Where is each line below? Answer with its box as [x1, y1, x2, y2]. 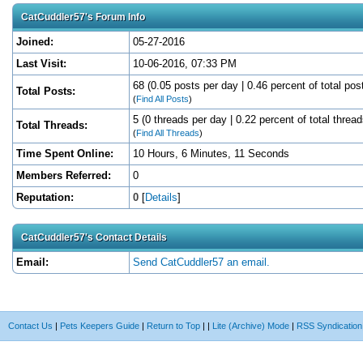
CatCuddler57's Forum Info [21, 11, 145, 23]
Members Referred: [16, 169, 111, 181]
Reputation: [16, 190, 74, 203]
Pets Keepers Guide [60, 320, 139, 331]
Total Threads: [16, 118, 88, 131]
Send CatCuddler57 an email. [133, 255, 270, 268]
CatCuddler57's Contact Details [21, 231, 167, 243]
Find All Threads [136, 127, 199, 138]
